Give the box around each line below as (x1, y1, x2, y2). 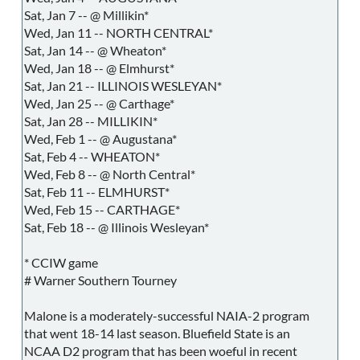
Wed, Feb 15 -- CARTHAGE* (24, 201, 180, 217)
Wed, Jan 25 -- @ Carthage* (24, 95, 174, 111)
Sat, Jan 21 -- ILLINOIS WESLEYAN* (24, 77, 222, 93)
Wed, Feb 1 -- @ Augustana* (24, 130, 177, 146)
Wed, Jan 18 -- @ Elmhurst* (24, 59, 174, 76)
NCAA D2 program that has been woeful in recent (24, 342, 297, 358)
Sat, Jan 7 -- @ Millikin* (24, 6, 149, 22)
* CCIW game (24, 254, 98, 270)
